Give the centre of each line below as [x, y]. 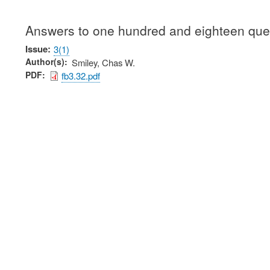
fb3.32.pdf [81, 76]
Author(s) [45, 62]
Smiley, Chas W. [103, 63]
